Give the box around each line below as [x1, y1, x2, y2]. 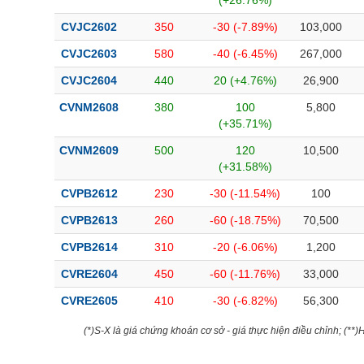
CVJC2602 [61, 20, 117, 33]
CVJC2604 [61, 74, 117, 87]
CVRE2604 [60, 267, 118, 280]
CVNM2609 [59, 144, 119, 157]
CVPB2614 [60, 240, 118, 253]
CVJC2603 [61, 47, 117, 60]
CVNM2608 [59, 101, 119, 114]
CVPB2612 [60, 187, 118, 200]
